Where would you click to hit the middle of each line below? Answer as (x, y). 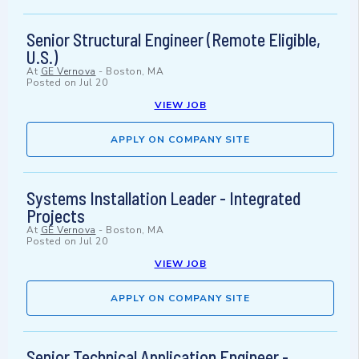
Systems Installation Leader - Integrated (163, 198)
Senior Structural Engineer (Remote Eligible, (173, 40)
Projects (56, 216)
